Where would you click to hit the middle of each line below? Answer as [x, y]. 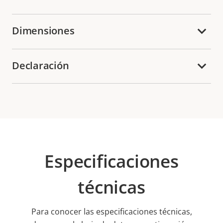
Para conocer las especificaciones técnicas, [111, 211]
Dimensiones [43, 31]
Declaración [41, 65]
